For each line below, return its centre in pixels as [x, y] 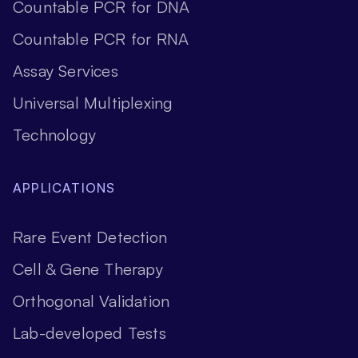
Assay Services [66, 70]
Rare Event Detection [90, 237]
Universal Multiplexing [93, 102]
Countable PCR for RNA [101, 38]
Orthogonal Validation [91, 300]
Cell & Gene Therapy [88, 268]
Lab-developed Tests [89, 332]
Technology [54, 134]
